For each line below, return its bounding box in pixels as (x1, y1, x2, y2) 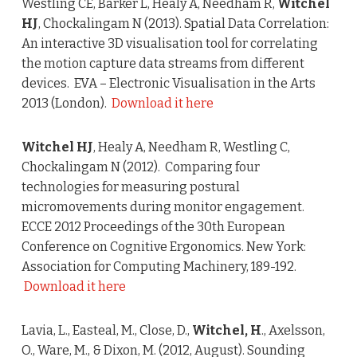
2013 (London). (21, 96, 112, 112)
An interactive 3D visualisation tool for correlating (21, 36, 318, 52)
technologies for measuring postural (21, 179, 240, 195)
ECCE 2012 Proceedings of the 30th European (21, 219, 285, 235)
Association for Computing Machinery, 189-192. (21, 259, 296, 275)
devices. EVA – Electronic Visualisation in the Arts (21, 76, 316, 92)
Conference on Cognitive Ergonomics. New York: (21, 239, 306, 255)
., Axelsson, (261, 323, 325, 339)
